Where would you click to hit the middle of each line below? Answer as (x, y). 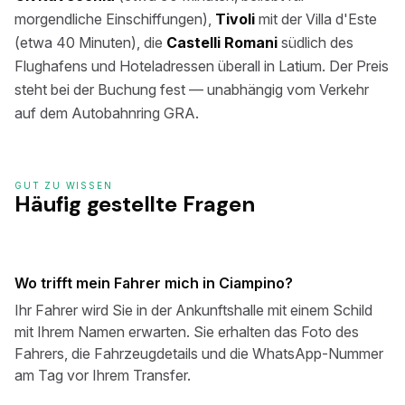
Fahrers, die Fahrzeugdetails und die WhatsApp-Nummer (199, 353)
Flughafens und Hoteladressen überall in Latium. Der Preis (202, 66)
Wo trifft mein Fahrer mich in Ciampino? (154, 283)
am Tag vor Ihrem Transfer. (103, 375)
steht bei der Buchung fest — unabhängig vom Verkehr (192, 89)
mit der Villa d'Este (316, 19)
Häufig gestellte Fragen (135, 204)
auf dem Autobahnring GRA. (107, 113)
